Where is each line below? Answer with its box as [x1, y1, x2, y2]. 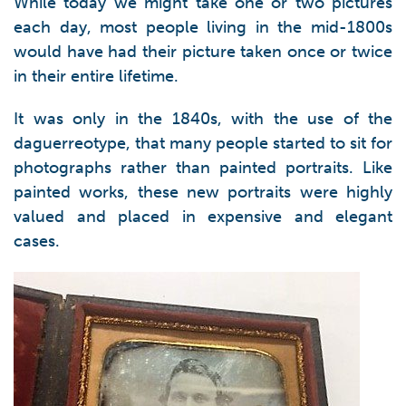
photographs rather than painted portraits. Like [14, 158, 392, 178]
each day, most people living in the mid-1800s [14, 17, 392, 37]
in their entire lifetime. [14, 66, 179, 86]
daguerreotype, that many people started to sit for [14, 133, 392, 153]
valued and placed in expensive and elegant [14, 207, 392, 227]
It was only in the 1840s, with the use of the [14, 109, 392, 129]
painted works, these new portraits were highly [14, 182, 392, 202]
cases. [14, 231, 60, 251]
